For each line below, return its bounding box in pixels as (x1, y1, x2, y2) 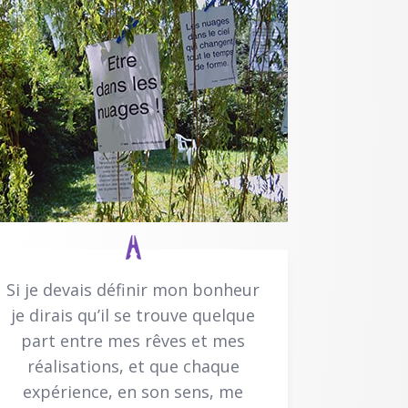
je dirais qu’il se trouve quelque (11, 303, 255, 326)
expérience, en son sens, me (23, 380, 243, 403)
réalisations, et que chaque (26, 354, 240, 377)
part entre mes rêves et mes (21, 329, 245, 352)
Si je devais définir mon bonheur (6, 278, 260, 301)
